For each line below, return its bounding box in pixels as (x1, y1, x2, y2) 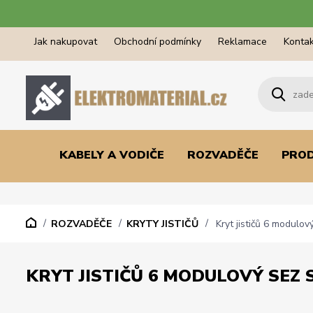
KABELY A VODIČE (59, 147, 164, 163)
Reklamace (218, 35, 267, 48)
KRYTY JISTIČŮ (126, 217, 198, 231)
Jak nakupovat (34, 35, 97, 48)
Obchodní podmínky (114, 35, 201, 48)
